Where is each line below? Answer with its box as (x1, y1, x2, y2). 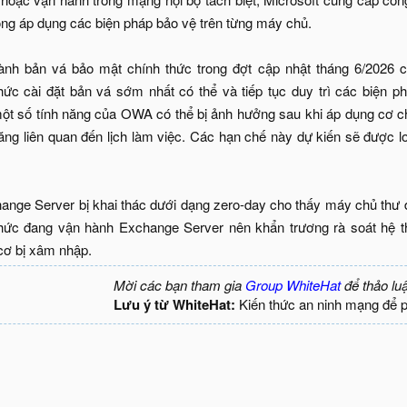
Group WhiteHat (245, 275, 341, 294)
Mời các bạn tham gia (114, 275, 245, 294)
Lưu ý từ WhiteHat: (114, 294, 235, 314)
